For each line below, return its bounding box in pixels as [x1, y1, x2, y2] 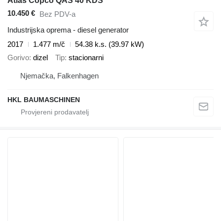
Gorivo [7, 53, 29, 62]
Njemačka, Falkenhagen [20, 72, 99, 80]
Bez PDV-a [39, 9, 75, 18]
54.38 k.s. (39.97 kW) [75, 40, 144, 49]
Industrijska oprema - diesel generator [7, 26, 129, 35]
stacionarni [69, 53, 104, 62]
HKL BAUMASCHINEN [7, 96, 80, 104]
